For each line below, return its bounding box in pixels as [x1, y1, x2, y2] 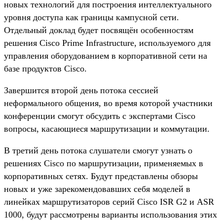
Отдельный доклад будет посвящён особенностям [4, 25, 193, 35]
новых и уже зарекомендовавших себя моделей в [4, 184, 190, 194]
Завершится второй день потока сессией [4, 85, 158, 95]
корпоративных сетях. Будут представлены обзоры [4, 171, 198, 181]
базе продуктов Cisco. [4, 63, 87, 74]
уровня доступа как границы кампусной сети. [4, 12, 179, 22]
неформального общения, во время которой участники [4, 98, 213, 108]
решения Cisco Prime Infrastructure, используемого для [4, 37, 211, 48]
